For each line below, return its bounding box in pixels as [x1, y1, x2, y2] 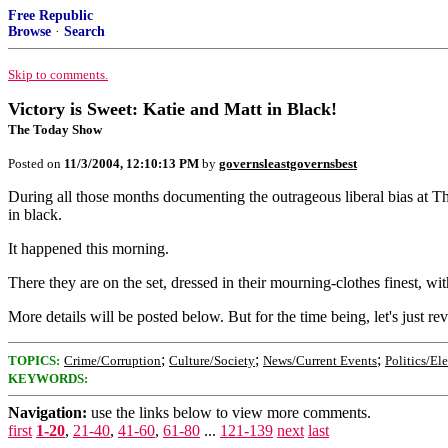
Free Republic [8, 8, 93, 23]
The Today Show [8, 122, 102, 137]
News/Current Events [263, 353, 377, 368]
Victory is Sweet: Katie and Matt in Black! [8, 99, 337, 119]
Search [64, 24, 105, 39]
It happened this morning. [8, 240, 169, 257]
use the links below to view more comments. [87, 404, 371, 421]
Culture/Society [169, 353, 255, 368]
